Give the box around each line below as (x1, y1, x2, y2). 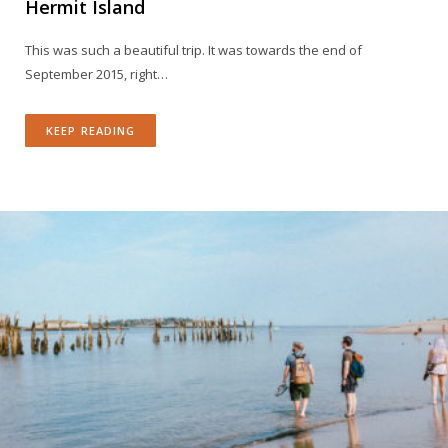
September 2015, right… (25, 65, 168, 83)
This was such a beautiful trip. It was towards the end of (25, 41, 362, 59)
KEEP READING (46, 123, 136, 138)
